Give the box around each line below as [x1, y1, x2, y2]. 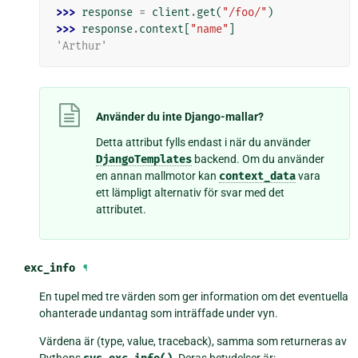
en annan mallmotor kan [96, 169, 220, 183]
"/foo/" [222, 5, 268, 19]
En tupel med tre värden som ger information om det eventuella [39, 290, 349, 304]
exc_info [23, 261, 75, 276]
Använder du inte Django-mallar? [96, 110, 265, 124]
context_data [219, 169, 296, 184]
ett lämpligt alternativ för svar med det [96, 186, 285, 200]
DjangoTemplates [96, 153, 193, 167]
